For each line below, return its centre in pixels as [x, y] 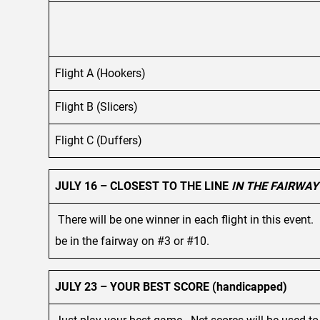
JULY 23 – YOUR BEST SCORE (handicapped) [171, 286]
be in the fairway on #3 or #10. [132, 241]
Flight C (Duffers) [99, 140]
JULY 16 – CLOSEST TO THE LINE [143, 186]
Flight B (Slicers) [96, 106]
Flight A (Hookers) [100, 73]
